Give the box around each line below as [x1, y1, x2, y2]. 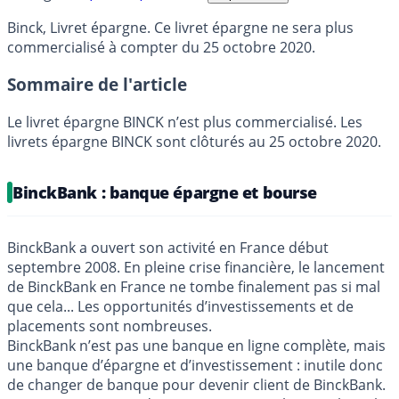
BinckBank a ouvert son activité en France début [7, 238, 329, 258]
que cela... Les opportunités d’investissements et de [7, 297, 354, 317]
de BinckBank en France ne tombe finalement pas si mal [7, 277, 380, 297]
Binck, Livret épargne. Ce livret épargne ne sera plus [7, 17, 354, 37]
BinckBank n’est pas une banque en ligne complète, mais [7, 336, 386, 356]
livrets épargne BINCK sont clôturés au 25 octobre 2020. [7, 132, 381, 152]
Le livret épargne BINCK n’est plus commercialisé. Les [7, 112, 362, 133]
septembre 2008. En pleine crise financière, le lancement [7, 257, 385, 278]
